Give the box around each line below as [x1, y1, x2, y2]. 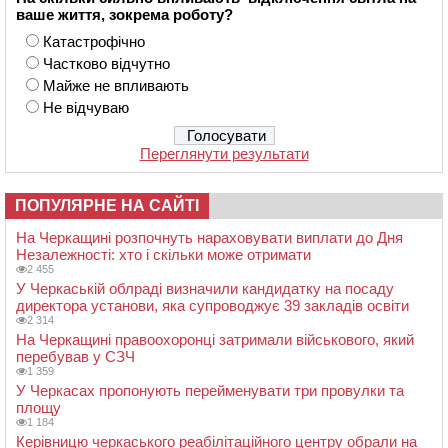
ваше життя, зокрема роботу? [16, 5, 233, 23]
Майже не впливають [43, 76, 189, 94]
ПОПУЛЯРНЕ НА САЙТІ [15, 196, 199, 214]
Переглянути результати [139, 144, 309, 162]
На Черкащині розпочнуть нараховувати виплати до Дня [16, 228, 403, 246]
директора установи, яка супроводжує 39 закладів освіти [16, 296, 409, 314]
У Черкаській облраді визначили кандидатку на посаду [16, 279, 394, 297]
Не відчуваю [43, 98, 129, 116]
